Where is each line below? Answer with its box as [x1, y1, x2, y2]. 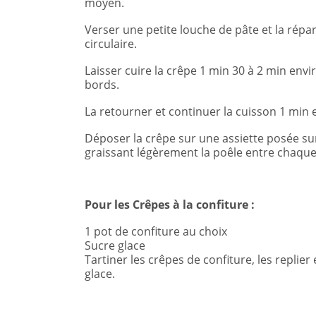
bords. [85, 77, 119, 92]
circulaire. [85, 36, 137, 51]
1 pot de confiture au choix [85, 224, 227, 239]
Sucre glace [85, 238, 145, 253]
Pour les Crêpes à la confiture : [85, 197, 255, 212]
